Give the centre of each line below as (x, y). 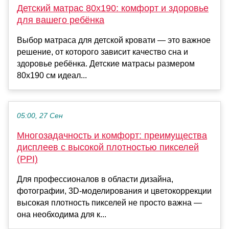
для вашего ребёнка (61, 20)
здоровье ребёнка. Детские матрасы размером (106, 64)
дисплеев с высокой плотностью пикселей (108, 147)
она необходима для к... (62, 215)
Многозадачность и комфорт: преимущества (112, 136)
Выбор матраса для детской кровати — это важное (114, 40)
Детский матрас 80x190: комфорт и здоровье (113, 8)
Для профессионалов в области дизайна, (95, 179)
